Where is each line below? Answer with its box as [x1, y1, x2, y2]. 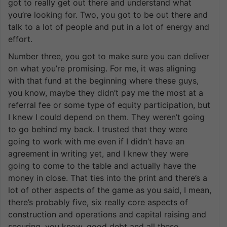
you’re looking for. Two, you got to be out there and [8, 9, 208, 20]
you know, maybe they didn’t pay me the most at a [8, 87, 203, 98]
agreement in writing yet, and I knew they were [8, 148, 188, 159]
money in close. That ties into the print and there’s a [8, 172, 207, 183]
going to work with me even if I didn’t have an [8, 136, 184, 146]
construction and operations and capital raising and [8, 209, 206, 219]
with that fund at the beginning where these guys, [8, 75, 199, 86]
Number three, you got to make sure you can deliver [8, 51, 209, 61]
